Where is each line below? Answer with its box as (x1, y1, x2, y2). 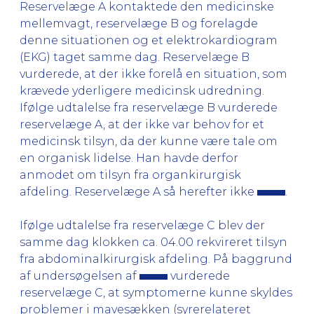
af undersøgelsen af (20, 268, 139, 282)
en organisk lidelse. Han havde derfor (20, 151, 238, 165)
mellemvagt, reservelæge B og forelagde (20, 16, 258, 30)
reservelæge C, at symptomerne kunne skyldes (20, 285, 292, 299)
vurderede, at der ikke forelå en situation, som (20, 67, 287, 81)
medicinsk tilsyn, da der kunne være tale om (20, 134, 278, 148)
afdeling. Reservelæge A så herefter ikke (20, 184, 257, 198)
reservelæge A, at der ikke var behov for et (20, 117, 264, 131)
